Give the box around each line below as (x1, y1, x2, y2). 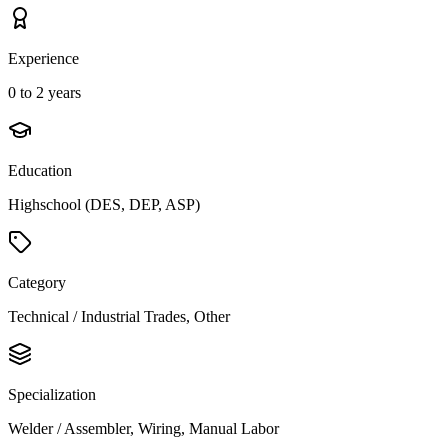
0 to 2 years (8, 84, 81, 102)
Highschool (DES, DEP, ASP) (8, 196, 200, 214)
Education (8, 162, 72, 180)
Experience (8, 50, 79, 68)
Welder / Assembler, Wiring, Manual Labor (8, 420, 279, 438)
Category (8, 274, 66, 292)
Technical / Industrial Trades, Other (8, 308, 230, 326)
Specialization (8, 386, 96, 404)
